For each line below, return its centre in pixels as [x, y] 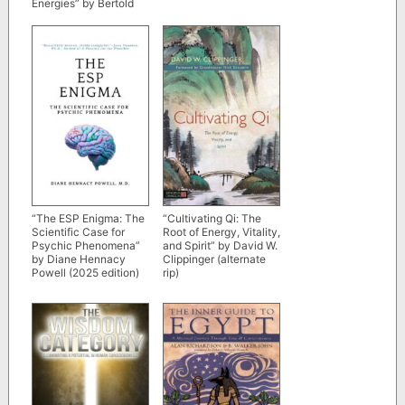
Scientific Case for [78, 232]
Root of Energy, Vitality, [221, 232]
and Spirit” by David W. [220, 246]
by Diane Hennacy [78, 259]
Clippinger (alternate [214, 259]
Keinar [47, 16]
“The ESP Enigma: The [88, 219]
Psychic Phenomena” [85, 246]
